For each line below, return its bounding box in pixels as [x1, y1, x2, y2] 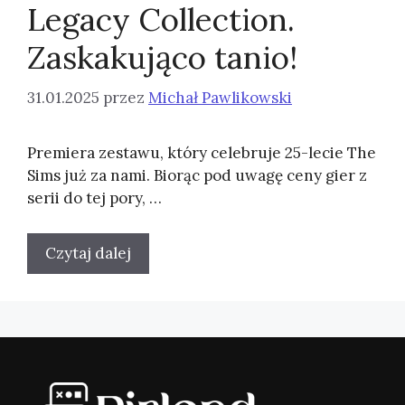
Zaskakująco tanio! [27, 36, 297, 78]
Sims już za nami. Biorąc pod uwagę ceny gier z [27, 165, 367, 185]
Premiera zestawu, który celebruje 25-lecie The [27, 143, 376, 163]
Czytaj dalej [45, 242, 131, 263]
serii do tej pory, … [27, 188, 162, 208]
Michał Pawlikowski [148, 88, 292, 108]
